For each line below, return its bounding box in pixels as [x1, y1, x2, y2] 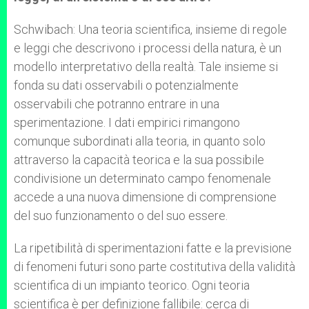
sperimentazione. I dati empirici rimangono [14, 115, 240, 130]
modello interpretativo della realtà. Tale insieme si [14, 59, 278, 74]
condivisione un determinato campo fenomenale [14, 171, 271, 186]
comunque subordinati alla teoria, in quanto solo [14, 134, 266, 148]
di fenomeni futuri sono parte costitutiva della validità [14, 259, 295, 274]
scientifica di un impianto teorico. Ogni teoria [14, 278, 250, 292]
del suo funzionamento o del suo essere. [14, 208, 228, 223]
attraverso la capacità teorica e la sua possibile [14, 152, 264, 167]
